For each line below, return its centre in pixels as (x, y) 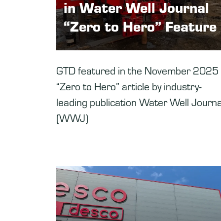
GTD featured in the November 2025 (137, 70)
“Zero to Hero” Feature (140, 26)
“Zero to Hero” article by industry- (129, 86)
